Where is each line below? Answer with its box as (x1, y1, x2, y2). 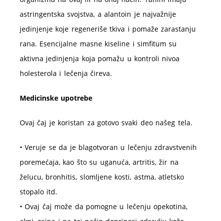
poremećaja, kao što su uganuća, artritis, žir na (20, 157, 179, 167)
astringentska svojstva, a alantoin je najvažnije (20, 9, 176, 19)
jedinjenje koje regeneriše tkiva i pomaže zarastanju (20, 24, 196, 34)
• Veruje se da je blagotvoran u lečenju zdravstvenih (20, 143, 197, 152)
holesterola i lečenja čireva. (20, 69, 112, 78)
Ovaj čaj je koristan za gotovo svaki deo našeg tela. (20, 118, 192, 128)
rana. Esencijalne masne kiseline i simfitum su (20, 39, 177, 49)
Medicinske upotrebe (20, 93, 93, 103)
